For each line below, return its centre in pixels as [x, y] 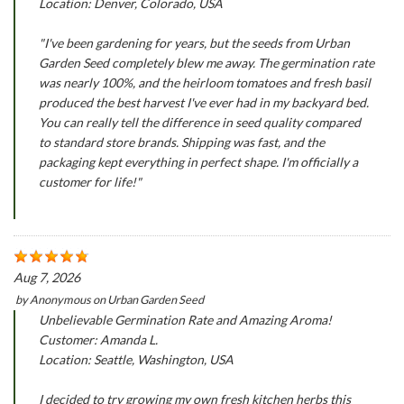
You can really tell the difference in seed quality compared [200, 123]
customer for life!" [91, 182]
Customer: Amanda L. [99, 339]
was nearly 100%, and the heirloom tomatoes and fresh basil [205, 83]
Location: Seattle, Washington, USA [137, 359]
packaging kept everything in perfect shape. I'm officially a [199, 162]
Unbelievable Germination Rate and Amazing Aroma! [186, 319]
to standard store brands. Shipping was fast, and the [182, 142]
